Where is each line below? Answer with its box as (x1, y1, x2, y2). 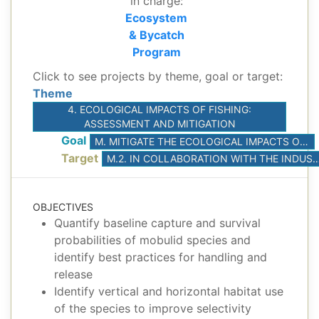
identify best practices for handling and (54, 250, 267, 265)
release (54, 267, 93, 282)
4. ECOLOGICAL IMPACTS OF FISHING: (68, 103, 251, 115)
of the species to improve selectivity (54, 301, 251, 316)
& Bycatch (128, 28, 184, 42)
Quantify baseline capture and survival (54, 216, 261, 231)
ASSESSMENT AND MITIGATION (83, 117, 236, 130)
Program (132, 45, 181, 59)
